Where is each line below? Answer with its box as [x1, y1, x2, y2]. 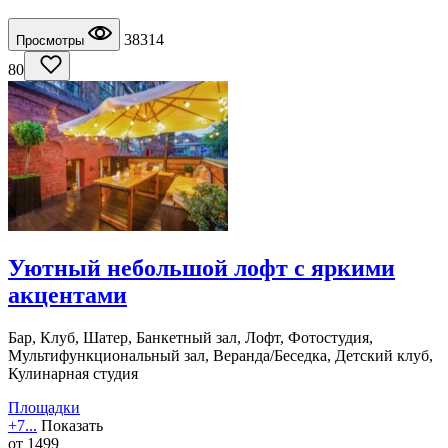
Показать [41, 416, 103, 434]
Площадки [8, 398, 80, 416]
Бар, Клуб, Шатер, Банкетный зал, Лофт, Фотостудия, [8, 328, 373, 346]
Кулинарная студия [8, 364, 138, 382]
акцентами [8, 281, 127, 308]
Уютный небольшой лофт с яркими [8, 254, 395, 281]
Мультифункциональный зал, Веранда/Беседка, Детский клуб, [8, 346, 433, 364]
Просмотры [16, 33, 88, 49]
